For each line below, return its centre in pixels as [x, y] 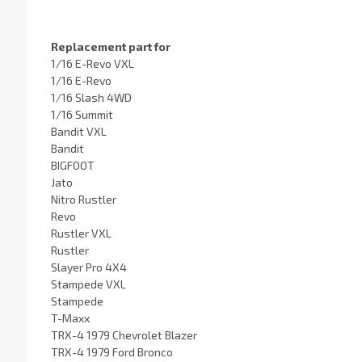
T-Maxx [70, 318]
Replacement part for [110, 46]
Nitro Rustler [83, 199]
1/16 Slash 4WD [91, 97]
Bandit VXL [78, 131]
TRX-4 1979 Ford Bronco [112, 351]
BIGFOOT [72, 165]
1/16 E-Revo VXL [92, 63]
